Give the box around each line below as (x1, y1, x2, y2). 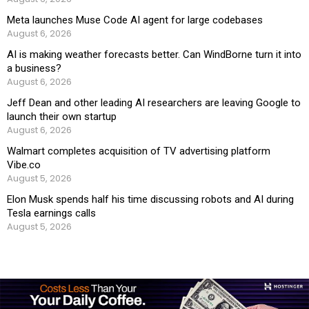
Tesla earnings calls (7, 207, 96, 220)
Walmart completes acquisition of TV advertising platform (7, 145, 270, 158)
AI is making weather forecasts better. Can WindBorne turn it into (7, 48, 301, 61)
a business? (7, 62, 61, 75)
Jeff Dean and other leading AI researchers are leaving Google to (7, 97, 301, 110)
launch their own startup (7, 110, 117, 123)
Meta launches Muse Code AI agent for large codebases (7, 14, 263, 27)
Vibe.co (7, 159, 41, 172)
